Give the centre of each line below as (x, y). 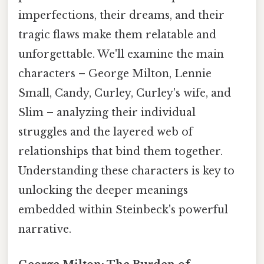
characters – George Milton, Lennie (115, 74)
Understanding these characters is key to (126, 171)
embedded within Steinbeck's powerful (123, 210)
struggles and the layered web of (105, 132)
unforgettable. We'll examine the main (121, 55)
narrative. (45, 230)
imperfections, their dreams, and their (121, 16)
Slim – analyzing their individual (107, 113)
